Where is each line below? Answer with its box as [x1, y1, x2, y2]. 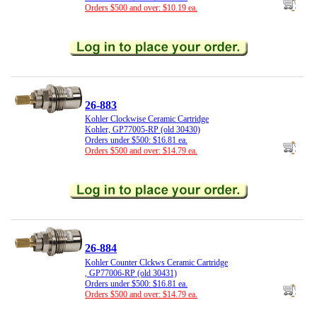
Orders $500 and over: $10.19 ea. [85, 3, 197, 13]
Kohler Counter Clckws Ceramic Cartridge [85, 257, 228, 267]
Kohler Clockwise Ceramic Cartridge [85, 114, 209, 125]
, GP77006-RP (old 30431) [85, 267, 177, 278]
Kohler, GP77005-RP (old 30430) [85, 125, 200, 135]
